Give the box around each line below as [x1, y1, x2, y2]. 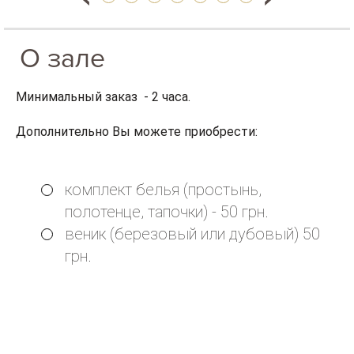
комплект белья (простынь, [65, 179, 262, 199]
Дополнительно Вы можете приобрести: [16, 123, 258, 139]
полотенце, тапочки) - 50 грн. [65, 201, 269, 221]
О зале [20, 42, 106, 75]
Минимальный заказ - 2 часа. [16, 88, 190, 104]
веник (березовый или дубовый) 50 [65, 224, 320, 243]
